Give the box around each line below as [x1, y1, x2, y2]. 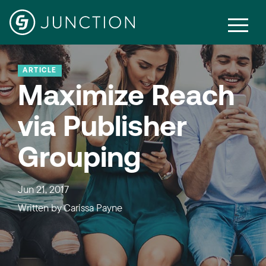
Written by [18, 201, 64, 214]
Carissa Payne [64, 201, 122, 214]
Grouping [18, 145, 141, 174]
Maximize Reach [18, 84, 235, 112]
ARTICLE [23, 67, 57, 74]
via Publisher [18, 115, 187, 143]
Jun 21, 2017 [18, 183, 69, 195]
